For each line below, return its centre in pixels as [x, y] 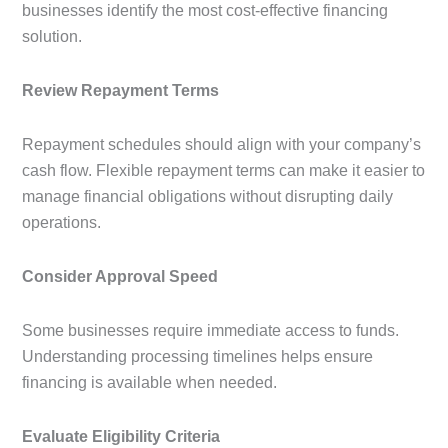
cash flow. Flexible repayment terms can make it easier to [223, 171]
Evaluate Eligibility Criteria [121, 437]
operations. [61, 223]
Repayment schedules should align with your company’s [221, 145]
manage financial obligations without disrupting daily [207, 197]
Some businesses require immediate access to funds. [210, 331]
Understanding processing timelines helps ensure [197, 357]
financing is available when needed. [149, 383]
